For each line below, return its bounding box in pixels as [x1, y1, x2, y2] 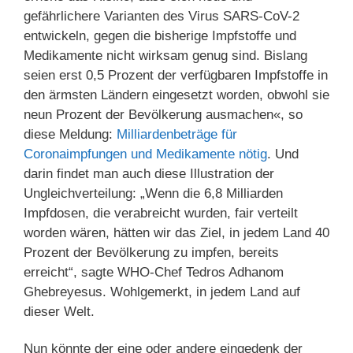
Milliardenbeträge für [117, 127, 237, 143]
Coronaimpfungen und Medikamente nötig [24, 147, 267, 162]
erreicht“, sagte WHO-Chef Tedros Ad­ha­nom [24, 265, 284, 281]
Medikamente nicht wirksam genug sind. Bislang [24, 48, 307, 64]
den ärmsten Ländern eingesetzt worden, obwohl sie [24, 87, 329, 103]
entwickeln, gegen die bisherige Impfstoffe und [24, 28, 296, 44]
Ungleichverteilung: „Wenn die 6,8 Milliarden [24, 186, 283, 202]
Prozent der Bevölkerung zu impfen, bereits [24, 245, 279, 261]
